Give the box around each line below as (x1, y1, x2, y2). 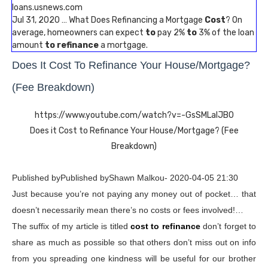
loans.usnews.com (12, 2, 83, 13)
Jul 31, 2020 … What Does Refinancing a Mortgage (12, 15, 205, 25)
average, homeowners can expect (12, 28, 145, 38)
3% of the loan (197, 28, 254, 38)
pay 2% (156, 28, 187, 38)
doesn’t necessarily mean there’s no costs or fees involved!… (12, 205, 243, 215)
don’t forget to (200, 221, 257, 231)
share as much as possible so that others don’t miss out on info (12, 237, 256, 247)
